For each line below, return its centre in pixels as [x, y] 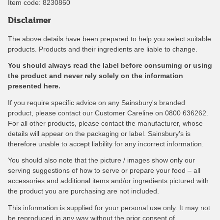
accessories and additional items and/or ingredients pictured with [108, 181]
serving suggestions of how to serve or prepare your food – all [104, 171]
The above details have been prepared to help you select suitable [110, 39]
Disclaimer [29, 20]
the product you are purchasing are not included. [83, 191]
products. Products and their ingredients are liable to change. [103, 49]
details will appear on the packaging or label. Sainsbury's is [99, 133]
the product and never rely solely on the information [96, 76]
